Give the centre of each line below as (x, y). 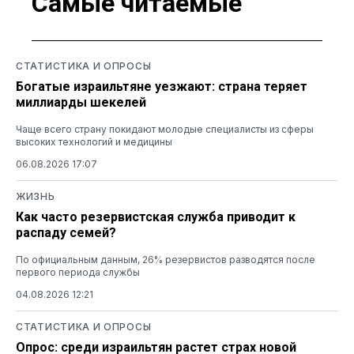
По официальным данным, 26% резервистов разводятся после (166, 259)
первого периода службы (78, 272)
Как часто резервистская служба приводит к (156, 217)
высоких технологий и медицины (94, 141)
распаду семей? (66, 232)
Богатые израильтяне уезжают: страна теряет (162, 86)
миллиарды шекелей (81, 102)
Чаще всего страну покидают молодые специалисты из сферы (165, 129)
